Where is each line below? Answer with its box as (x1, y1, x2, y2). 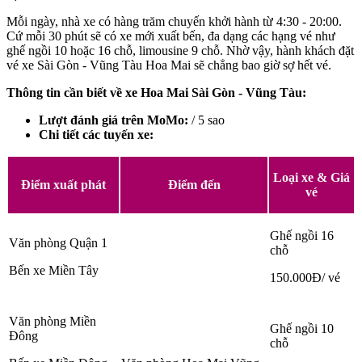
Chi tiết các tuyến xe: (39, 128, 154, 142)
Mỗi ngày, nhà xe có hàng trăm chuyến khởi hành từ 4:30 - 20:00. (6, 15, 342, 29)
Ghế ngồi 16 (270, 229, 334, 243)
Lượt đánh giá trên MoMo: (39, 113, 188, 128)
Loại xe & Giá (273, 170, 350, 185)
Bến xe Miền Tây (9, 263, 99, 278)
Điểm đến (167, 178, 221, 192)
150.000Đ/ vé (270, 271, 340, 285)
